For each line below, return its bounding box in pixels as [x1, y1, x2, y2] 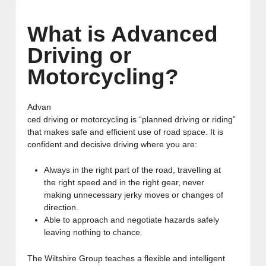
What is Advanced [27, 21, 218, 46]
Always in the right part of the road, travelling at [44, 165, 221, 175]
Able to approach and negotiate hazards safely [44, 215, 219, 225]
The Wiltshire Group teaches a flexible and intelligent [27, 253, 225, 263]
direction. [44, 202, 78, 213]
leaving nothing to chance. [44, 227, 142, 237]
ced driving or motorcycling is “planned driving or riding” [27, 115, 236, 125]
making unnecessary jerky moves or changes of [44, 190, 223, 200]
